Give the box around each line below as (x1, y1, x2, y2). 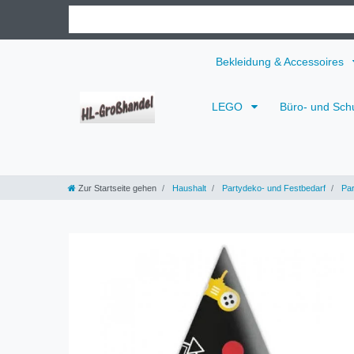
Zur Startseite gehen (78, 183, 156, 193)
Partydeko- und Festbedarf (220, 183, 326, 193)
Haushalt (170, 183, 206, 193)
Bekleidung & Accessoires (216, 55, 347, 68)
